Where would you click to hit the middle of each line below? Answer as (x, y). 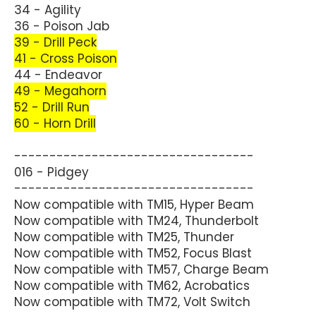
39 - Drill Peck (55, 42)
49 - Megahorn (60, 91)
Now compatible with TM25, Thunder (124, 237)
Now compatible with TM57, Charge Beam (141, 269)
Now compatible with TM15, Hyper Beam (134, 204)
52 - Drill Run (52, 107)
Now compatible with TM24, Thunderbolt (136, 220)
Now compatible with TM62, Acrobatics (132, 285)
